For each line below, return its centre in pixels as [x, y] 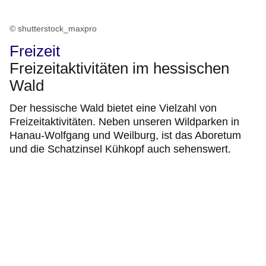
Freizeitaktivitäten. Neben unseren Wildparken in [124, 122]
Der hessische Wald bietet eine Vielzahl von [113, 108]
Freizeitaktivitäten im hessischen [119, 69]
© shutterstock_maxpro [53, 29]
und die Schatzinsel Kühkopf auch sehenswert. [120, 149]
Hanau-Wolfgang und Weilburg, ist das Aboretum [125, 136]
